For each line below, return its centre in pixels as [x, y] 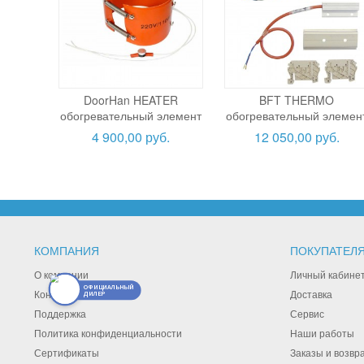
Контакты [56, 294]
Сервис [307, 313]
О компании [61, 274]
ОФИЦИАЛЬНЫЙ [108, 287]
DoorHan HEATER [130, 100]
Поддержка [60, 313]
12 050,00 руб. [297, 136]
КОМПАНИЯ [67, 250]
